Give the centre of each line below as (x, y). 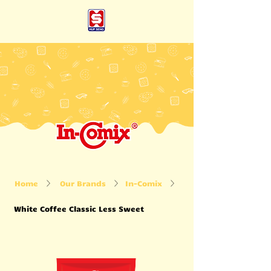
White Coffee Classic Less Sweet (79, 208)
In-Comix (144, 183)
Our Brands (83, 183)
